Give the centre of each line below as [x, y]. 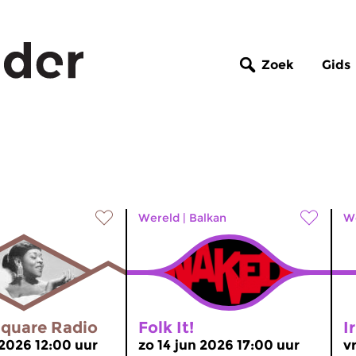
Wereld [159, 218]
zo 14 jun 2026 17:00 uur [219, 345]
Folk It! [166, 327]
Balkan [208, 218]
